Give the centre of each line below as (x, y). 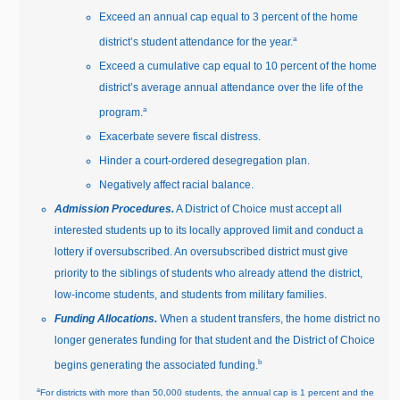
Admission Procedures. (115, 209)
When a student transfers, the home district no (269, 319)
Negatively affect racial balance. (177, 185)
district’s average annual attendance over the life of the (232, 88)
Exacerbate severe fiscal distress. (180, 137)
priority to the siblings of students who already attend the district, (209, 274)
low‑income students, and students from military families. (191, 295)
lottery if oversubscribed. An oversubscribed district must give (202, 252)
